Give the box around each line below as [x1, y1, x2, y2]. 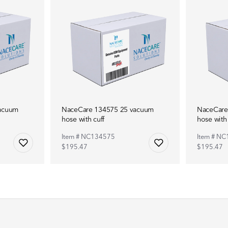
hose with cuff [62, 116, 105, 123]
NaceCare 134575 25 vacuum [62, 106, 154, 113]
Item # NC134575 [62, 133, 115, 140]
